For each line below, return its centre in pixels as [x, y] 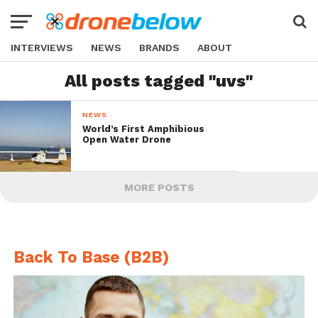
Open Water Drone [127, 139]
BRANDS [159, 48]
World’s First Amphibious [144, 129]
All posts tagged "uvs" [159, 81]
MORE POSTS [159, 187]
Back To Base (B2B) [91, 257]
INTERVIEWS [42, 48]
